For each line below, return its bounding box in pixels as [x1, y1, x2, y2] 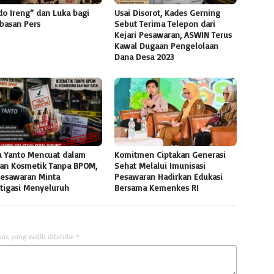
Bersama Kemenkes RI [114, 182, 199, 193]
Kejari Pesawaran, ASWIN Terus [114, 29, 232, 40]
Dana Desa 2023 [114, 51, 175, 62]
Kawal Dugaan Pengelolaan [114, 40, 219, 51]
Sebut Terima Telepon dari [114, 18, 216, 29]
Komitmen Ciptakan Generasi [114, 149, 226, 160]
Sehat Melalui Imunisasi [114, 160, 206, 171]
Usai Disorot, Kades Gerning [114, 7, 221, 18]
